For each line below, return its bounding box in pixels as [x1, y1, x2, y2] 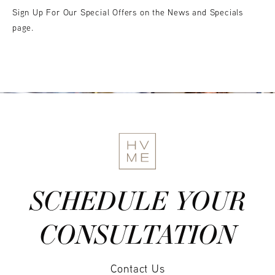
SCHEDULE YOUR [29, 182, 246, 217]
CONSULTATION [39, 216, 236, 251]
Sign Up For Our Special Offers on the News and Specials [12, 7, 243, 18]
